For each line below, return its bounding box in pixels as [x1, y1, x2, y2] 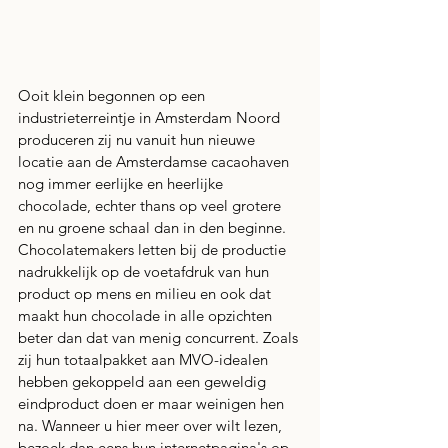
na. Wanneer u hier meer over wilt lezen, [18, 416, 286, 436]
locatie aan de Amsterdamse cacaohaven [18, 152, 293, 172]
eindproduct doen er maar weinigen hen [18, 394, 288, 414]
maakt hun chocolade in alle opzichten [18, 306, 276, 326]
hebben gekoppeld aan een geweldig [18, 372, 270, 392]
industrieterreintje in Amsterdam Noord [18, 108, 284, 128]
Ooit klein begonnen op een [18, 86, 209, 106]
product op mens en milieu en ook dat [18, 284, 275, 304]
